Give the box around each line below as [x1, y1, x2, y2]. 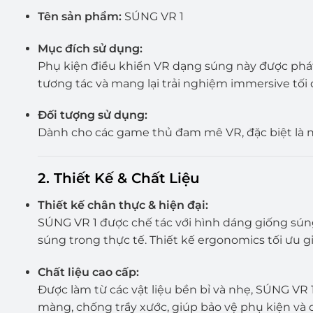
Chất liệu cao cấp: [37, 265, 139, 279]
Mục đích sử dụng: [37, 41, 143, 55]
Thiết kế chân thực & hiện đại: [37, 198, 208, 212]
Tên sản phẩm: [37, 9, 122, 23]
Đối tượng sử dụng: [37, 108, 147, 122]
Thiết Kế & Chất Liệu [53, 170, 200, 187]
